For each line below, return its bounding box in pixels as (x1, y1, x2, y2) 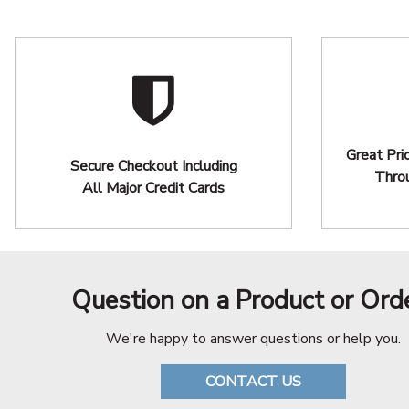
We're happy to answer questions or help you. (106, 329, 401, 349)
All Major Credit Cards (82, 178, 225, 198)
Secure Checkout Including (69, 156, 237, 176)
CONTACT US (205, 372, 301, 392)
